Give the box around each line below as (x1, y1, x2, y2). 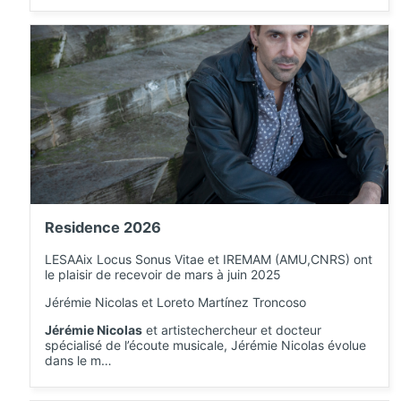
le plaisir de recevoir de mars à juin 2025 (45, 266, 281, 282)
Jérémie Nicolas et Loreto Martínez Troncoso (45, 294, 306, 310)
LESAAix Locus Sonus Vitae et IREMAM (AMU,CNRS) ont (45, 251, 372, 267)
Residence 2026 (45, 218, 161, 237)
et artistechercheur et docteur (142, 321, 321, 337)
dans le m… (45, 352, 112, 368)
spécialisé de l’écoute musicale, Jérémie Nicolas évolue (45, 337, 366, 353)
